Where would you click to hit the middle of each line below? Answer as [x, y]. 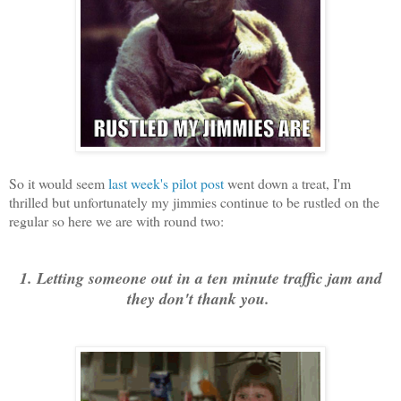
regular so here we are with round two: [116, 221]
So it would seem [59, 183]
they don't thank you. [200, 299]
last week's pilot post [166, 183]
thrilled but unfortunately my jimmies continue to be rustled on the [194, 202]
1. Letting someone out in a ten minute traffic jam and [200, 278]
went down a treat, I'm [287, 183]
